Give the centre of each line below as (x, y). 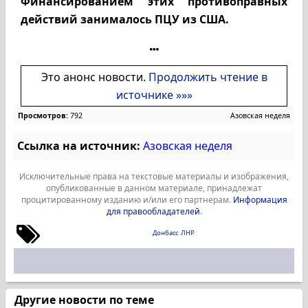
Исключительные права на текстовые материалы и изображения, (154, 176)
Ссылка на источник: (79, 146)
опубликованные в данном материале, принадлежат (154, 188)
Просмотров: (43, 115)
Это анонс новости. (95, 77)
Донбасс (165, 233)
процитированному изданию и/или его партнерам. (127, 200)
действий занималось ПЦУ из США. (125, 19)
